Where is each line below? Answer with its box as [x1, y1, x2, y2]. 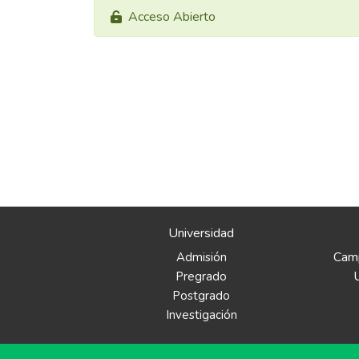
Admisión [175, 249, 227, 265]
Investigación [165, 307, 237, 323]
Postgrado [172, 288, 231, 304]
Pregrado [175, 268, 228, 284]
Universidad [168, 224, 235, 242]
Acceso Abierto [128, 7, 216, 26]
